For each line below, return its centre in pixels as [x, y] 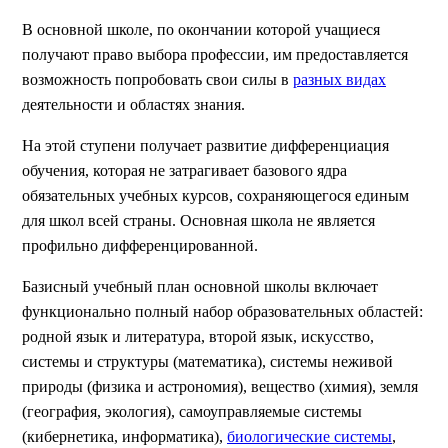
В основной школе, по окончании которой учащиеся [201, 29]
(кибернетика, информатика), [124, 436]
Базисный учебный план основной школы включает [200, 286]
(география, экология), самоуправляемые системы [192, 411]
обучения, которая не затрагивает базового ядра [184, 170]
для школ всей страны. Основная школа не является [198, 220]
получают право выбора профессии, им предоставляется [215, 54]
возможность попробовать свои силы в [157, 79]
